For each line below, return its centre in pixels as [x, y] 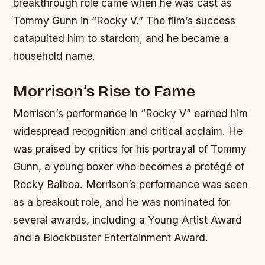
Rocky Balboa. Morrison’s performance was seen [131, 185]
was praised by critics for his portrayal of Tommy [130, 149]
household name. [54, 56]
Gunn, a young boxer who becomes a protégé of [129, 167]
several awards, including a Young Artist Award [128, 220]
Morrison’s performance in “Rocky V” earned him [131, 114]
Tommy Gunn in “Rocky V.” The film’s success [125, 21]
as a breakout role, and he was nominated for [122, 202]
